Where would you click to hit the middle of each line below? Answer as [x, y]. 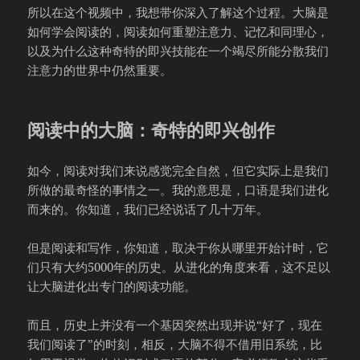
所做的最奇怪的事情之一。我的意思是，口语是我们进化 [178, 190]
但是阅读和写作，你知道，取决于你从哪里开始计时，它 [178, 248]
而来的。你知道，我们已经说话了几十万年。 [148, 209]
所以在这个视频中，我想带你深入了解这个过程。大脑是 [178, 12]
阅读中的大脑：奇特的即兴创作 [151, 130]
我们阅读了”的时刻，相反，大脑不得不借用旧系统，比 [175, 344]
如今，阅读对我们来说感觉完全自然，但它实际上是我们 [178, 171]
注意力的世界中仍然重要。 [100, 70]
